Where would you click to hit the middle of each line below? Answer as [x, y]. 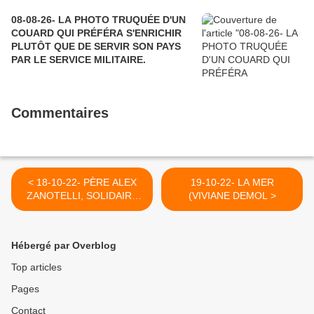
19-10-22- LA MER [232, 183]
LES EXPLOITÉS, [82, 223]
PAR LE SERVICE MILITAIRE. [78, 60]
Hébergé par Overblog [64, 246]
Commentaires [60, 113]
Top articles [36, 267]
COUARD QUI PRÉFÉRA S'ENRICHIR [96, 33]
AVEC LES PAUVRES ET [82, 209]
